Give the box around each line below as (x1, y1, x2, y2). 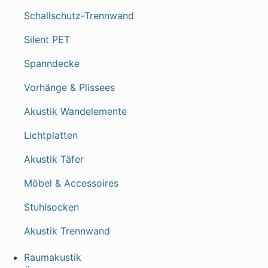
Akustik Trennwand (24, 225, 110, 237)
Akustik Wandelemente (24, 105, 127, 117)
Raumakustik (24, 251, 81, 263)
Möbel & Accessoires (24, 177, 118, 189)
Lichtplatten (24, 129, 78, 141)
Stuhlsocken (24, 201, 79, 213)
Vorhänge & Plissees (24, 81, 115, 93)
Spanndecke (24, 57, 80, 69)
